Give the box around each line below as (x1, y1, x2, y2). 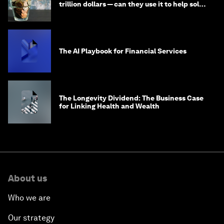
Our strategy (8, 213, 54, 223)
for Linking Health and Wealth (59, 102, 159, 110)
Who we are (8, 193, 50, 203)
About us (8, 173, 47, 184)
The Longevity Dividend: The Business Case (59, 94, 203, 102)
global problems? (59, 8, 116, 16)
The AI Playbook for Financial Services (59, 47, 186, 55)
